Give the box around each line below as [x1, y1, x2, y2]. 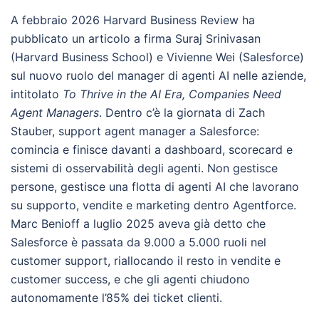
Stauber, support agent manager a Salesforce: [11, 124, 259, 138]
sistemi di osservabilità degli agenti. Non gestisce [11, 161, 278, 175]
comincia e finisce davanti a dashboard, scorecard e [11, 142, 293, 157]
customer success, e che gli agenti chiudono [11, 272, 250, 286]
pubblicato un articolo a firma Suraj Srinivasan [11, 31, 261, 46]
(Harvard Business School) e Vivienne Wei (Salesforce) [11, 50, 304, 64]
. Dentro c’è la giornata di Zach [99, 105, 265, 120]
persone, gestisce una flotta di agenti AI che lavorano [11, 179, 299, 194]
